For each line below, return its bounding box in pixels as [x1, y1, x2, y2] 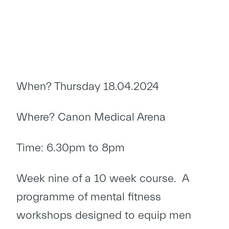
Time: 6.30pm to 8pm [16, 142, 125, 154]
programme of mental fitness [16, 191, 161, 203]
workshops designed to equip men [16, 209, 191, 222]
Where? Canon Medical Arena [16, 111, 166, 124]
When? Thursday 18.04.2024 [16, 80, 159, 93]
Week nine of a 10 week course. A [16, 172, 189, 185]
